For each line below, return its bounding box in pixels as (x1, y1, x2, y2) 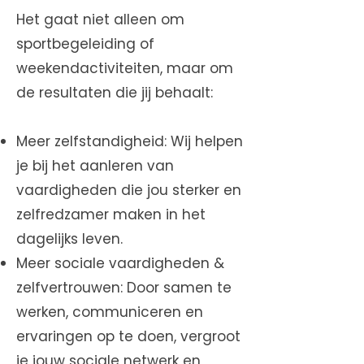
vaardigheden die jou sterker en (16, 180, 241, 200)
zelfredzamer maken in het (16, 205, 206, 224)
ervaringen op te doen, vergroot (16, 327, 240, 346)
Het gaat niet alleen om (16, 10, 184, 29)
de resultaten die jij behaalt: (16, 83, 213, 102)
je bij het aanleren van (16, 156, 174, 175)
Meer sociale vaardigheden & (16, 253, 224, 273)
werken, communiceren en (16, 302, 203, 322)
